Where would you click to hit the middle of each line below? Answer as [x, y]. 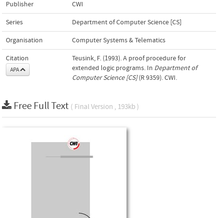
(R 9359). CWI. [157, 78]
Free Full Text [42, 106]
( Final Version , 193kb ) [105, 107]
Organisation [24, 40]
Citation [17, 58]
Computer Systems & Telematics [119, 40]
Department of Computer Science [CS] [127, 22]
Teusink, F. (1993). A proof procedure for [129, 58]
